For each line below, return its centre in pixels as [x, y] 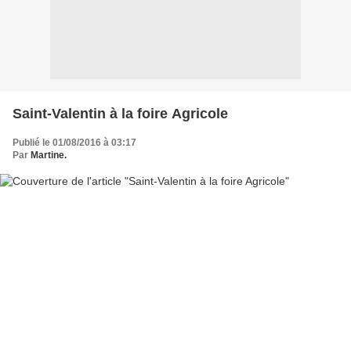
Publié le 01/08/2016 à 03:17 [74, 142]
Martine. [49, 155]
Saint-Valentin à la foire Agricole [120, 113]
